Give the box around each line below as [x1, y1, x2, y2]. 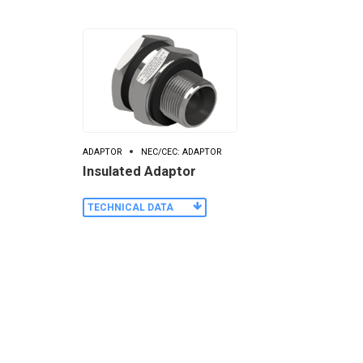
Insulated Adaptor [83, 163, 196, 179]
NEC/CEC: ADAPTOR [141, 147, 221, 158]
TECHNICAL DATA [88, 202, 173, 213]
